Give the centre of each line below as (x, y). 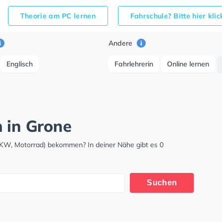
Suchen (162, 183)
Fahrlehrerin (134, 64)
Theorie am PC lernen (58, 16)
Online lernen (188, 64)
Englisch (20, 64)
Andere (122, 43)
